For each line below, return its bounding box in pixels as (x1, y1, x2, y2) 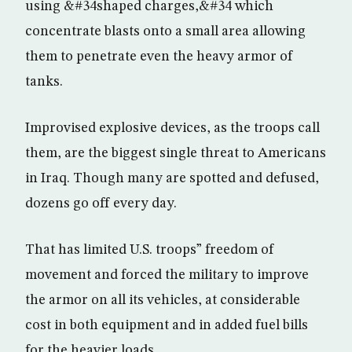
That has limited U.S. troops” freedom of (25, 243, 274, 257)
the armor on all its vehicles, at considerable (25, 293, 300, 307)
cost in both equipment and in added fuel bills (25, 318, 308, 332)
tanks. (25, 75, 63, 89)
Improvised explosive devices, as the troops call (25, 121, 320, 135)
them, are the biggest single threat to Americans (25, 146, 326, 160)
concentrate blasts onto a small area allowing (25, 24, 306, 38)
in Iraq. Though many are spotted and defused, (25, 171, 319, 185)
